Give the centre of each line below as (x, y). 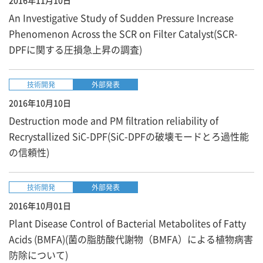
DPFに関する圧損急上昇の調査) (75, 49)
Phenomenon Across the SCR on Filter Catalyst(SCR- (123, 33)
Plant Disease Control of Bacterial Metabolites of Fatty (127, 223)
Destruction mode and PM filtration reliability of (114, 120)
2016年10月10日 (40, 103)
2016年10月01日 (40, 205)
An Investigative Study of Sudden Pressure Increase (121, 18)
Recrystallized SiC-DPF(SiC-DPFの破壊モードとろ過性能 (129, 136)
